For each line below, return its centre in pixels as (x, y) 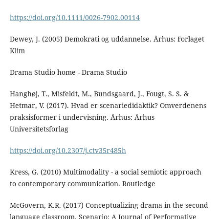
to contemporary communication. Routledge (82, 184)
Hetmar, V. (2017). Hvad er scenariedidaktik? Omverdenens (108, 106)
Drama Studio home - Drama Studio (68, 72)
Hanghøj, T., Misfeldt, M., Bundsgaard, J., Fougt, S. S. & (99, 94)
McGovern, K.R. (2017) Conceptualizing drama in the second (109, 205)
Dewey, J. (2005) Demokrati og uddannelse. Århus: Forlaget (107, 39)
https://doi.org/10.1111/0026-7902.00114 (75, 18)
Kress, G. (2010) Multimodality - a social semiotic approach (105, 172)
